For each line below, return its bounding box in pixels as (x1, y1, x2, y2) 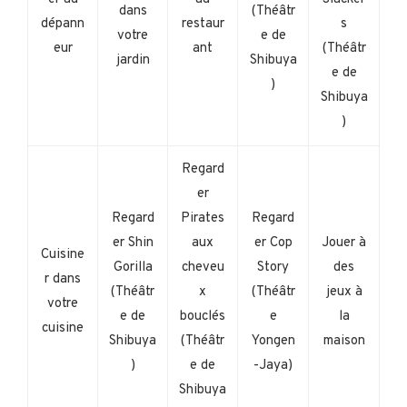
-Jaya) (253, 356, 293, 374)
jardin (115, 51, 150, 69)
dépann (41, 15, 84, 33)
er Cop (253, 233, 293, 252)
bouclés (180, 307, 225, 325)
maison (323, 332, 365, 350)
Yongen (251, 332, 295, 350)
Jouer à (322, 233, 366, 252)
